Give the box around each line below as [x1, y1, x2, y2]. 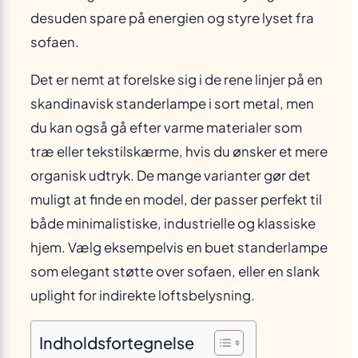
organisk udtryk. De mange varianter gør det [30, 166, 311, 184]
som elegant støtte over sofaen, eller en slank [30, 262, 320, 280]
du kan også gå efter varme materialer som [30, 118, 302, 136]
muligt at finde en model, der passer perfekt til [30, 190, 322, 208]
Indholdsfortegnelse [39, 332, 194, 353]
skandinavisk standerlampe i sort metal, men [30, 94, 314, 112]
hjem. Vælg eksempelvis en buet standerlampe [30, 238, 328, 256]
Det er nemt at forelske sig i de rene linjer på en [30, 70, 323, 88]
